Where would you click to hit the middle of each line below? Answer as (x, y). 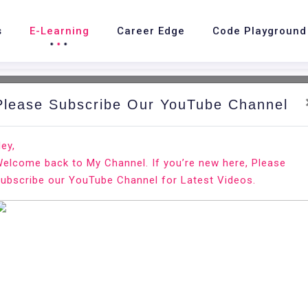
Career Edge (151, 31)
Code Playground (259, 31)
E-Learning (59, 31)
